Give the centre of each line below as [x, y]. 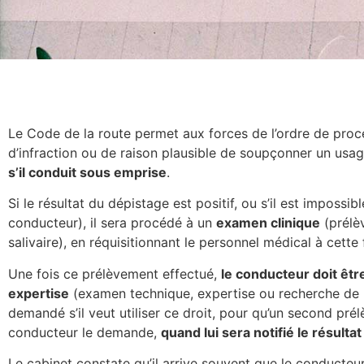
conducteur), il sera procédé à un [112, 223]
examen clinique [268, 223]
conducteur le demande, [84, 332]
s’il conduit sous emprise [87, 172]
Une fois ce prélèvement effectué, [115, 273]
